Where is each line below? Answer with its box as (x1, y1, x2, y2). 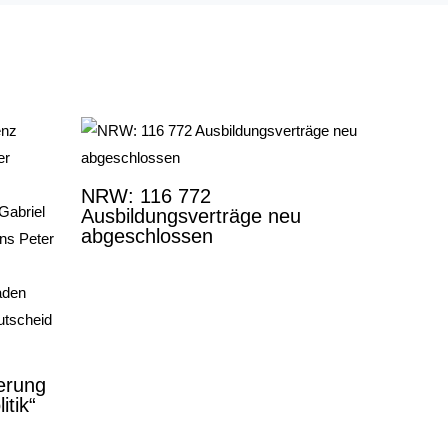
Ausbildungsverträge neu (80, 205, 301, 228)
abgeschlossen (80, 225, 213, 248)
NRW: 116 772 (80, 185, 211, 208)
